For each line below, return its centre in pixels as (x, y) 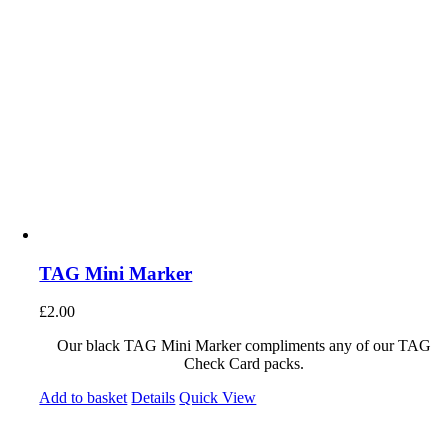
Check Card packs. (244, 364)
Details (153, 398)
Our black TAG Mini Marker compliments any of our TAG (244, 346)
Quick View (218, 398)
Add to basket (83, 398)
